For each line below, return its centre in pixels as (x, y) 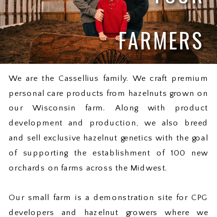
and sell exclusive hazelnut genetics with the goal (108, 138)
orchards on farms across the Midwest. (88, 168)
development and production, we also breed (108, 123)
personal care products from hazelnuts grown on (108, 93)
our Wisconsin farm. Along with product (108, 108)
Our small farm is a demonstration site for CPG (108, 197)
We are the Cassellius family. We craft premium (108, 78)
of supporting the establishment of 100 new (108, 153)
